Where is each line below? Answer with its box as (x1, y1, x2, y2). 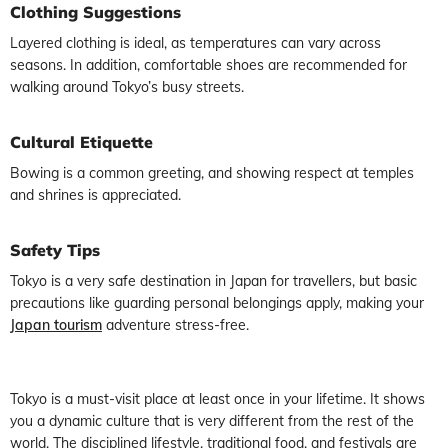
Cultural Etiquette (10, 132, 153, 152)
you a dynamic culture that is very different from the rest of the (10, 412, 414, 430)
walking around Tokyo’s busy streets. (10, 78, 244, 96)
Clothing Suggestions (10, 2, 181, 22)
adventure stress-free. (102, 316, 249, 334)
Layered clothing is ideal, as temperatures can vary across (10, 34, 381, 52)
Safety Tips (10, 240, 100, 260)
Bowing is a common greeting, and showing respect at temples (10, 164, 414, 182)
